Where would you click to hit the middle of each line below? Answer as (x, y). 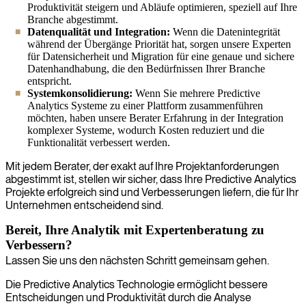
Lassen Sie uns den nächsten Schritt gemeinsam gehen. (137, 260)
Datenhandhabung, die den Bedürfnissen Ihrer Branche (146, 68)
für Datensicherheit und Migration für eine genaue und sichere (161, 56)
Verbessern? (39, 245)
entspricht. (50, 81)
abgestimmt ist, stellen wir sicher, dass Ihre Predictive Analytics (151, 179)
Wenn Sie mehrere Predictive (196, 93)
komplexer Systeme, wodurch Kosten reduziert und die (146, 130)
